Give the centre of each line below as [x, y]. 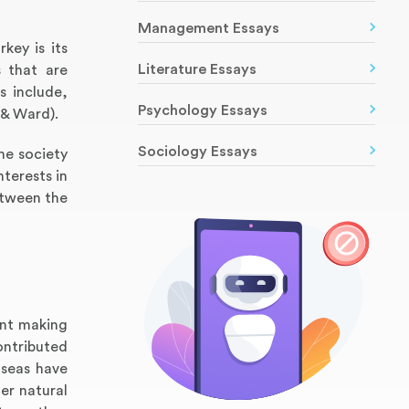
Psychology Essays [203, 110]
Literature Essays [197, 69]
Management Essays [209, 28]
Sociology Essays [198, 152]
